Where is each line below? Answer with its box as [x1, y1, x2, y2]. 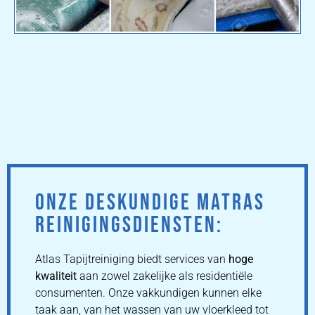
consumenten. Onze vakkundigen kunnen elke [35, 286, 262, 300]
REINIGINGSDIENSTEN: [35, 212, 223, 240]
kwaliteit [35, 269, 77, 283]
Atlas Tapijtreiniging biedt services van [35, 252, 229, 266]
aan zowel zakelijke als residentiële [77, 269, 252, 283]
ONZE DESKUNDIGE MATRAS [35, 189, 265, 217]
